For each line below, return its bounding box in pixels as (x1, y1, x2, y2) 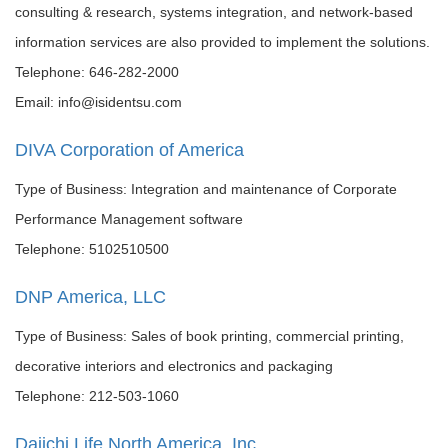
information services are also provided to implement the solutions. (15, 34, 430, 50)
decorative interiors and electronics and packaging (15, 358, 333, 374)
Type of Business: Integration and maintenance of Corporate (15, 181, 397, 197)
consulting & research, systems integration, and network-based (15, 4, 413, 20)
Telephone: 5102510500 (15, 241, 169, 257)
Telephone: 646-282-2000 (15, 64, 179, 80)
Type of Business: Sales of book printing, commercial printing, (15, 328, 404, 344)
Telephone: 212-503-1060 (15, 388, 179, 404)
